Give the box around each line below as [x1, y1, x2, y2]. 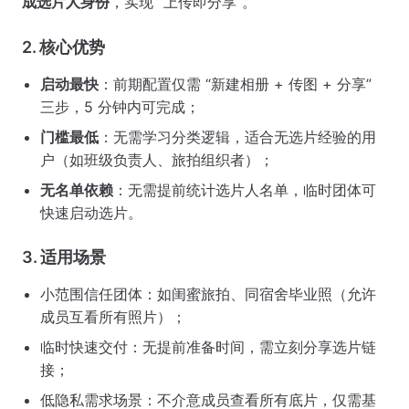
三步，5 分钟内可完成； [40, 98, 200, 117]
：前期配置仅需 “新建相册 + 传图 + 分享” [99, 75, 372, 94]
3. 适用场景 [22, 247, 106, 267]
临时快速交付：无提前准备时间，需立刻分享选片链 [40, 338, 376, 357]
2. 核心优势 [22, 37, 105, 58]
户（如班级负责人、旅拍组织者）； [40, 151, 274, 170]
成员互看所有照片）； [40, 308, 186, 327]
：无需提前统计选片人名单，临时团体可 [113, 181, 376, 200]
